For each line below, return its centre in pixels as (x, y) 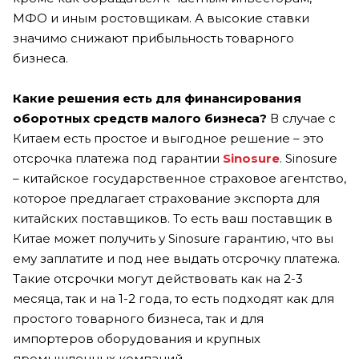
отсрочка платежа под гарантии (118, 158)
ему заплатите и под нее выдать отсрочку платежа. (176, 258)
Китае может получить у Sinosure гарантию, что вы (173, 238)
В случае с (301, 118)
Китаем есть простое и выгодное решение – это (168, 138)
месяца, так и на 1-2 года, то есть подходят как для (173, 298)
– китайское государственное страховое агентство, (179, 178)
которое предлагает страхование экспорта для (166, 198)
